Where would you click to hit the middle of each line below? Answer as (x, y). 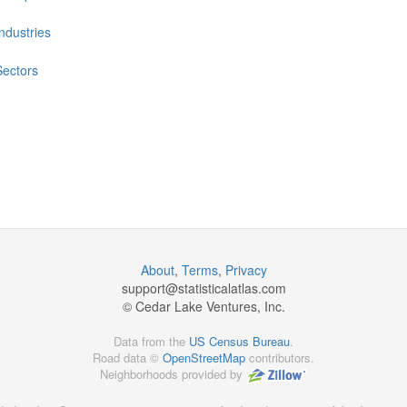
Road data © (128, 358)
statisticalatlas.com (232, 288)
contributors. (280, 358)
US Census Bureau (239, 342)
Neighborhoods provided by (173, 374)
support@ (149, 288)
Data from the (151, 342)
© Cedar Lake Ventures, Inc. (203, 307)
